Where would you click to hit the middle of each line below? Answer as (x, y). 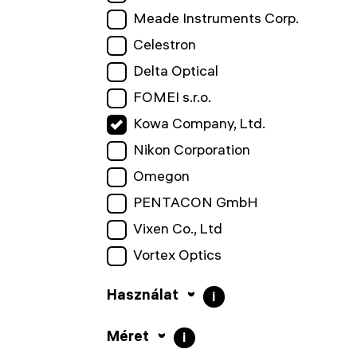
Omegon (161, 176)
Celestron (164, 44)
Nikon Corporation (191, 149)
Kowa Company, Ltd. (199, 123)
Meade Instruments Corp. (216, 18)
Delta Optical (175, 71)
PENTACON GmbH (195, 202)
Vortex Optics (177, 255)
